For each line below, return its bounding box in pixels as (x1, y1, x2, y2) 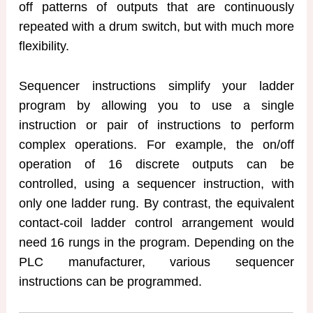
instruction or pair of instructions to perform (18, 118, 295, 133)
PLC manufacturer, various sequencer (18, 255, 295, 270)
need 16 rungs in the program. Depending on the (18, 235, 295, 250)
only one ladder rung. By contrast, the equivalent (18, 196, 295, 211)
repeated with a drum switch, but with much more (18, 20, 295, 34)
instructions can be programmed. (18, 275, 202, 289)
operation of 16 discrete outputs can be (18, 157, 295, 172)
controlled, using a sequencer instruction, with (18, 177, 295, 191)
